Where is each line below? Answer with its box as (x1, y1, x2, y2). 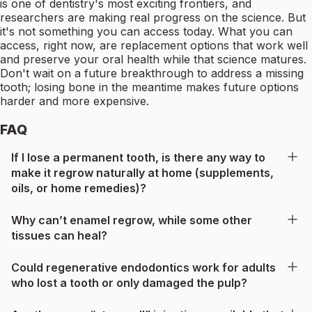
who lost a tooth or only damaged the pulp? (11, 275, 247, 290)
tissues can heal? (11, 228, 107, 242)
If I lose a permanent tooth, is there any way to (11, 150, 265, 164)
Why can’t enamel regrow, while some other (11, 212, 252, 227)
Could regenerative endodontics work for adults (11, 260, 276, 274)
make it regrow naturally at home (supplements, (11, 165, 274, 180)
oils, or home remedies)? (11, 180, 146, 195)
